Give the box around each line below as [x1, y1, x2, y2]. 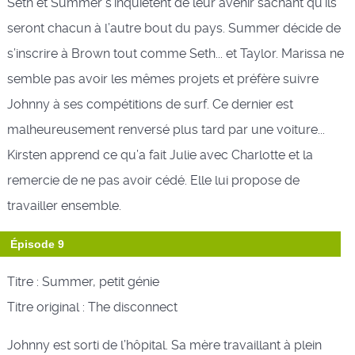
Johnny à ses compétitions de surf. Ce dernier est [6, 96, 293, 112]
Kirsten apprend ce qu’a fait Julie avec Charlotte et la [6, 147, 313, 162]
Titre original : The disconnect [6, 299, 177, 315]
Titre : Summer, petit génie [6, 273, 159, 289]
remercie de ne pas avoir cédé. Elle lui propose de [6, 172, 300, 188]
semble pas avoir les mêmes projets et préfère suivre [6, 71, 319, 86]
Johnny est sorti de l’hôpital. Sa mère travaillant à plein [6, 337, 322, 353]
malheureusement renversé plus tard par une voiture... [6, 121, 325, 137]
